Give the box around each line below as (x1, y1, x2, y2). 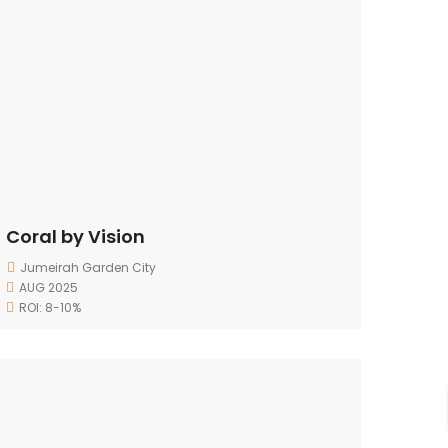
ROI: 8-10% (19, 299, 81, 316)
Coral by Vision (6, 224, 145, 249)
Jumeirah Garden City (20, 259, 156, 276)
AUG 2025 (19, 279, 78, 296)
